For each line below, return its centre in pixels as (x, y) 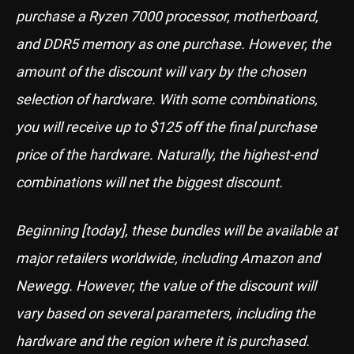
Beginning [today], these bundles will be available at (177, 230)
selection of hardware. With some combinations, (167, 99)
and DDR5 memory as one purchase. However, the (173, 43)
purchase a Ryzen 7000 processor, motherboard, (167, 16)
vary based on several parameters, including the (166, 313)
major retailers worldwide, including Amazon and (168, 258)
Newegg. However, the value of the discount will (166, 285)
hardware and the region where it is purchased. (163, 341)
